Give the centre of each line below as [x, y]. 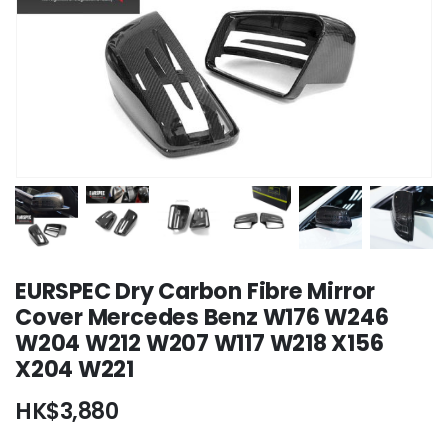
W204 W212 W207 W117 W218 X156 [199, 343]
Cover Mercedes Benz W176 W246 [202, 317]
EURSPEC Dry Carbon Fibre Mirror [195, 291]
